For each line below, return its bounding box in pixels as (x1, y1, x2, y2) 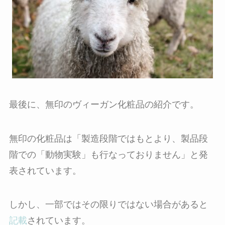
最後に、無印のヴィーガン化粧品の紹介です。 (9, 99, 199, 109)
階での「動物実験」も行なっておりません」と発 (9, 149, 208, 160)
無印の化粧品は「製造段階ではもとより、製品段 (9, 133, 208, 144)
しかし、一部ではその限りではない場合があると (9, 199, 208, 210)
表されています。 (9, 165, 81, 176)
